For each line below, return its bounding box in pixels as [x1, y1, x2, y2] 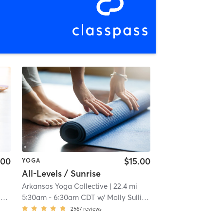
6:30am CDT [53, 192, 95, 202]
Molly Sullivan [107, 192, 142, 202]
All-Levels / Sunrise [21, 167, 101, 179]
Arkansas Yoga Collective [21, 181, 108, 191]
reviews [83, 205, 102, 212]
